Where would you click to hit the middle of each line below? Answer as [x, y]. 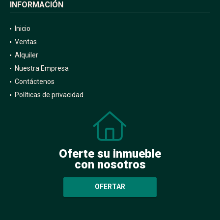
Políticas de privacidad [49, 95]
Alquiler [27, 55]
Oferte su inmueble [110, 153]
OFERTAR [110, 187]
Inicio [23, 28]
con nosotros [110, 164]
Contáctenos [35, 81]
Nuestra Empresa [42, 68]
